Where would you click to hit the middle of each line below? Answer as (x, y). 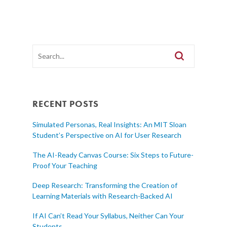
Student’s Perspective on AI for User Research (107, 135)
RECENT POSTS (66, 104)
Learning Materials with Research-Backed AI (103, 196)
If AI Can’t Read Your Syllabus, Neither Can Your (108, 216)
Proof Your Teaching (65, 166)
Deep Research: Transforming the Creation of (105, 185)
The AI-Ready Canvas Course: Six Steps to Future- (113, 155)
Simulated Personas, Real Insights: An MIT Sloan (109, 125)
